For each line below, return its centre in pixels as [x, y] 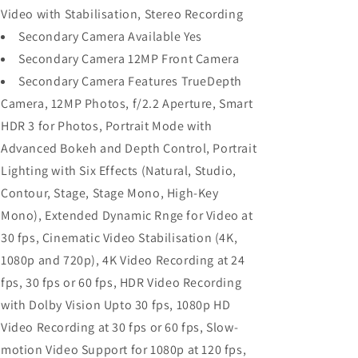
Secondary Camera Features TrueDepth [131, 81]
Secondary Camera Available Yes [110, 36]
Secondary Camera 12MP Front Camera [129, 59]
